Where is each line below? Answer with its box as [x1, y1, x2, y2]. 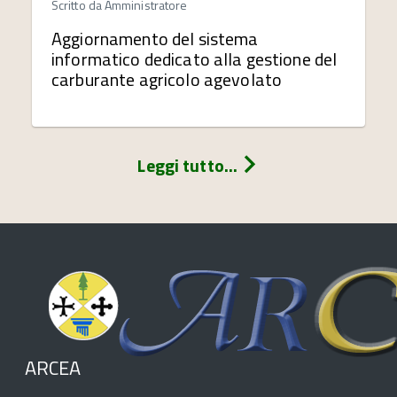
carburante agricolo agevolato [51, 66, 283, 93]
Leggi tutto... [137, 152, 242, 179]
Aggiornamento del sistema [51, 25, 259, 52]
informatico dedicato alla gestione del [51, 45, 338, 73]
